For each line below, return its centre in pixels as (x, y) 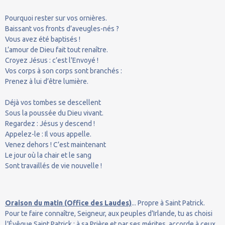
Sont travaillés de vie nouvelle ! (53, 165)
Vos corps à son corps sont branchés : (64, 71)
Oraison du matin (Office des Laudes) (68, 203)
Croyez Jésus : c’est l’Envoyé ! (52, 60)
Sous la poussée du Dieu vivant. (54, 113)
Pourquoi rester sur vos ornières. (56, 18)
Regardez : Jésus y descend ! (50, 123)
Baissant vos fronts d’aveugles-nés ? (62, 28)
